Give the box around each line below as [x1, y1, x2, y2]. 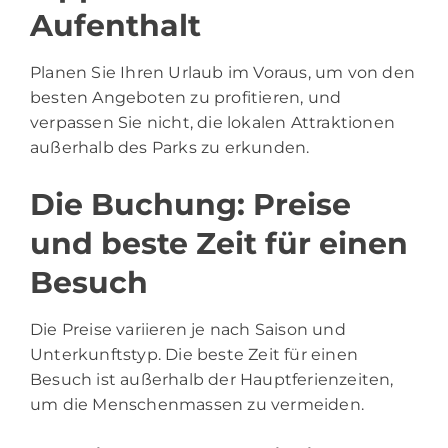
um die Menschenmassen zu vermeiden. [30, 394, 365, 414]
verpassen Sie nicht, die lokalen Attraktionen [30, 112, 396, 132]
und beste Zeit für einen [30, 224, 408, 262]
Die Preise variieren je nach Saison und [30, 319, 346, 339]
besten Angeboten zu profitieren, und [30, 87, 342, 107]
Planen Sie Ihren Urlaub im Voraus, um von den [30, 62, 416, 82]
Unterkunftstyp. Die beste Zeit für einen [30, 344, 359, 364]
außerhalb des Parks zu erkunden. [30, 137, 310, 157]
